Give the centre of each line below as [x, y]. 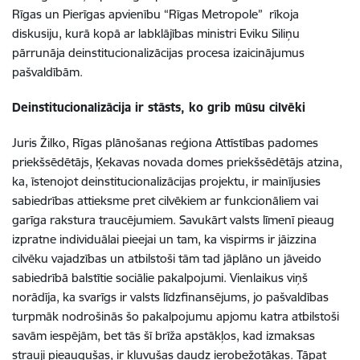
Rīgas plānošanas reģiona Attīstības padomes [195, 142]
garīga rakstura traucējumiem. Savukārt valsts [136, 219]
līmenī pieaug [297, 219]
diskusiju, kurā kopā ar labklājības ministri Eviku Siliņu [156, 33]
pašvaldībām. [47, 72]
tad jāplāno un [243, 258]
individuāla [88, 239]
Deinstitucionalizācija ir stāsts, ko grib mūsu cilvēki [159, 107]
